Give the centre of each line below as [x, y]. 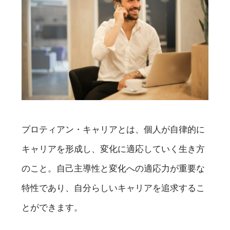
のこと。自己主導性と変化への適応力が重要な [113, 168]
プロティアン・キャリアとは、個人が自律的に [113, 129]
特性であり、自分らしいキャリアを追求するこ [113, 188]
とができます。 [52, 207]
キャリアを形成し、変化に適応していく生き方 [113, 149]
